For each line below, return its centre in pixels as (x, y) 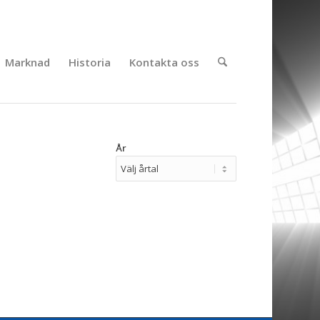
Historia (89, 62)
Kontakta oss (164, 62)
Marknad (27, 62)
